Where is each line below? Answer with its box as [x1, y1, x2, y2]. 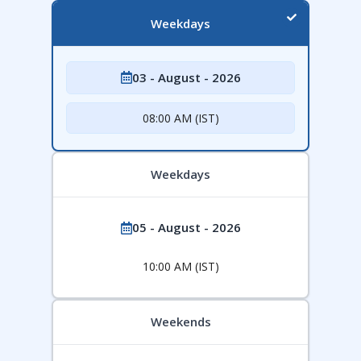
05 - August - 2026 [131, 219, 241, 236]
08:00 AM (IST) [142, 110, 219, 126]
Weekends [150, 313, 211, 330]
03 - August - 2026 [131, 68, 241, 85]
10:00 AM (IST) [142, 259, 219, 275]
